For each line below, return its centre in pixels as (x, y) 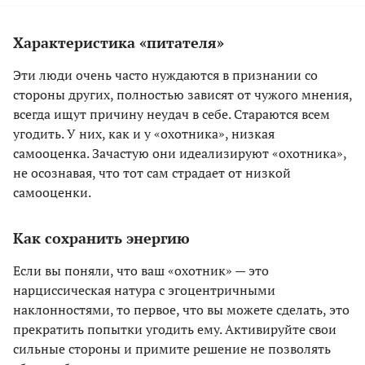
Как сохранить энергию (101, 237)
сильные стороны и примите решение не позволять (172, 348)
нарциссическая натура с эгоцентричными (144, 290)
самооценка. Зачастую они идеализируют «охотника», (180, 153)
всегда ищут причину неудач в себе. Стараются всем (172, 114)
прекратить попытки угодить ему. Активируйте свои (175, 329)
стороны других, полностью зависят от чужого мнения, (182, 94)
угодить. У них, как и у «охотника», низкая (144, 133)
